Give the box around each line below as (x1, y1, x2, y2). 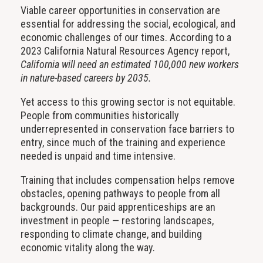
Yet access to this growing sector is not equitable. (20, 96, 235, 109)
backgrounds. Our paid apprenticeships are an (20, 201, 215, 214)
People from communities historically (20, 109, 179, 122)
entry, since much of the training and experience (20, 136, 225, 149)
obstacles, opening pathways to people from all (20, 187, 220, 200)
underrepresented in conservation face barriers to (20, 123, 234, 136)
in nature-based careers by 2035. (20, 72, 151, 85)
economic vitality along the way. (20, 241, 155, 254)
